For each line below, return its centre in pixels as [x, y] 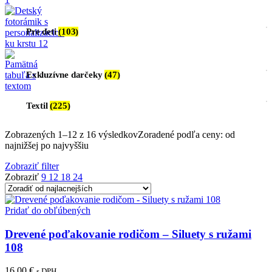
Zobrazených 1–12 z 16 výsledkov [71, 134]
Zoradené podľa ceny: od [186, 134]
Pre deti [42, 31]
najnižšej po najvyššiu [47, 145]
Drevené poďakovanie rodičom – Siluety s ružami [128, 234]
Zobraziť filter [32, 166]
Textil [38, 105]
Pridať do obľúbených [48, 210]
